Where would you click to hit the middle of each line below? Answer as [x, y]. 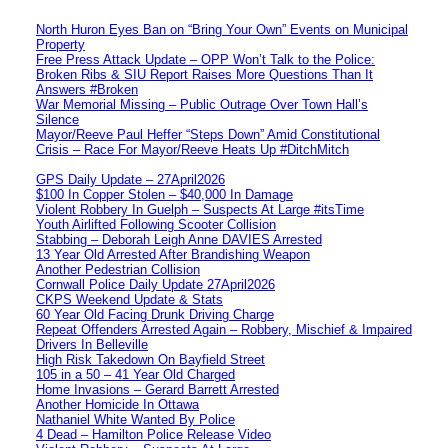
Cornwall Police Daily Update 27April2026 [155, 284]
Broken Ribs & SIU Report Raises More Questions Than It [204, 74]
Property [60, 44]
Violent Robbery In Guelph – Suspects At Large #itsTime [200, 209]
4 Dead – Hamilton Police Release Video [153, 434]
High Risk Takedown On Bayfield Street [150, 359]
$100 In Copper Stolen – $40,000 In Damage [164, 194]
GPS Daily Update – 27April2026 [130, 179]
